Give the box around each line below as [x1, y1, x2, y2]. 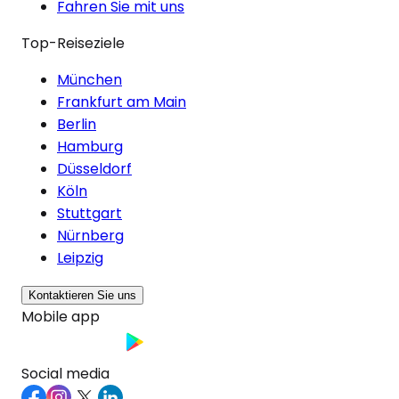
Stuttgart [57, 202, 122, 224]
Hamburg [57, 135, 123, 157]
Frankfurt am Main [57, 91, 186, 112]
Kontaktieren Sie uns [28, 288, 136, 302]
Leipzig [57, 247, 103, 268]
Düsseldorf [57, 158, 132, 179]
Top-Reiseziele [21, 32, 125, 53]
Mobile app [21, 305, 100, 327]
